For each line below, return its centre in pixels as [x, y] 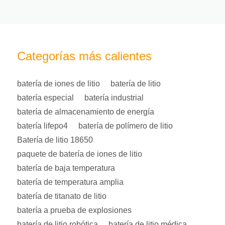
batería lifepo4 [42, 126]
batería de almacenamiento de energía [86, 112]
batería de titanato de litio [62, 196]
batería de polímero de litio [126, 126]
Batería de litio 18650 [55, 140]
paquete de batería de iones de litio [80, 154]
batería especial [45, 98]
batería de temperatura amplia [70, 182]
